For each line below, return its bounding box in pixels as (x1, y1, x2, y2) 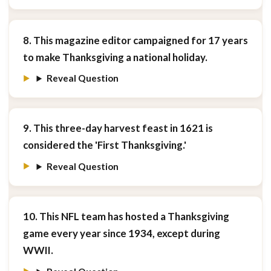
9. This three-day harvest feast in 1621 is (22, 122, 213, 135)
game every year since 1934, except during (22, 227, 220, 240)
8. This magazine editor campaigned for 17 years (22, 33, 248, 47)
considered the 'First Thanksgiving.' (22, 139, 186, 152)
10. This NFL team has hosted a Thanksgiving (22, 210, 229, 223)
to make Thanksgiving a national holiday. (22, 50, 207, 64)
